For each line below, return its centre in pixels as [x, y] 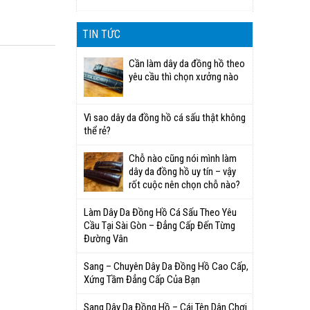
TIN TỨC [101, 34]
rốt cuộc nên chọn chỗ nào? [184, 185]
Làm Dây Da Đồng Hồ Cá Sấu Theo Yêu [160, 212]
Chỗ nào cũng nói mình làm [183, 158]
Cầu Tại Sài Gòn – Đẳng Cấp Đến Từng [159, 226]
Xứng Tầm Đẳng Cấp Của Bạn [142, 280]
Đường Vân [106, 239]
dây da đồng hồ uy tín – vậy [182, 172]
